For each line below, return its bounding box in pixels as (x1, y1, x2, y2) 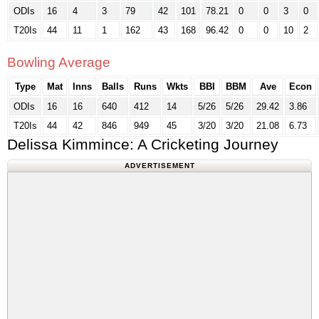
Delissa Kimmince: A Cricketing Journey (7, 136, 278, 152)
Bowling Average (7, 55, 110, 70)
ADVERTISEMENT (124, 162, 195, 169)
